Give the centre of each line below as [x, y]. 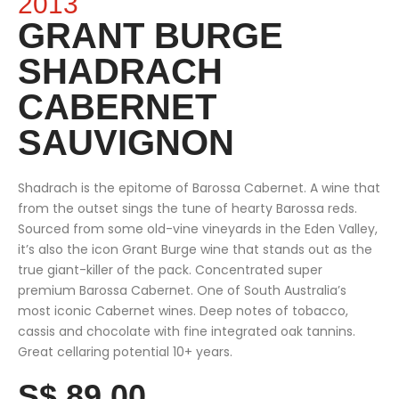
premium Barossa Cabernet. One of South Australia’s [182, 291]
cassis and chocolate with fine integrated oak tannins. [187, 332]
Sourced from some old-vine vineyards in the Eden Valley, [198, 229]
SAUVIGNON [126, 143]
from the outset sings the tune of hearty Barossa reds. [187, 209]
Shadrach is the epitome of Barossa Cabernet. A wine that [199, 188]
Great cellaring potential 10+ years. [125, 352]
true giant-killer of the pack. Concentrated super [170, 270]
